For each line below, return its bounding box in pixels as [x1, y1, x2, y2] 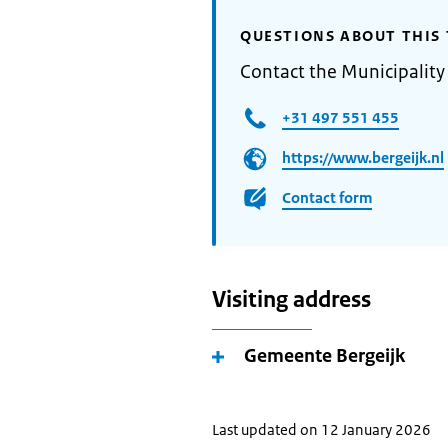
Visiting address [212, 285, 371, 314]
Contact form [282, 187, 372, 207]
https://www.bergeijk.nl [282, 147, 444, 167]
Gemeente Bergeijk [244, 344, 405, 368]
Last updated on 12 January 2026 [212, 420, 431, 439]
